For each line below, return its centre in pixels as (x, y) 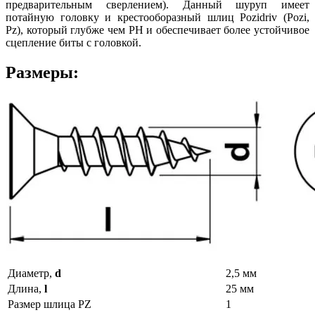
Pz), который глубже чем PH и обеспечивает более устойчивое (157, 30)
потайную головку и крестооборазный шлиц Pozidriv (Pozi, (157, 17)
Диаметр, (31, 273)
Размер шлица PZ (50, 304)
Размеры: (42, 72)
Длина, (26, 288)
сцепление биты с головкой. (73, 42)
